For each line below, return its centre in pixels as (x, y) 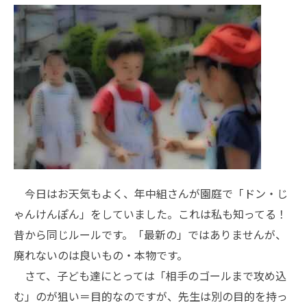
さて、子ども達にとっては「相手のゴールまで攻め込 (150, 275)
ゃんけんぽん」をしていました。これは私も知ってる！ (150, 214)
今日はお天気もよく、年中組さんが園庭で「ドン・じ (151, 193)
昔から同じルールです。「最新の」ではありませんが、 (150, 234)
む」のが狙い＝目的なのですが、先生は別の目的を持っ (151, 296)
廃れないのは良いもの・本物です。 (101, 255)
